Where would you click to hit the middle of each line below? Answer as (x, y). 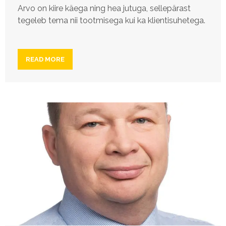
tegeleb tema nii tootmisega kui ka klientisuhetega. (111, 21)
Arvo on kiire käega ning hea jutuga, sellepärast (104, 9)
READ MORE (45, 60)
